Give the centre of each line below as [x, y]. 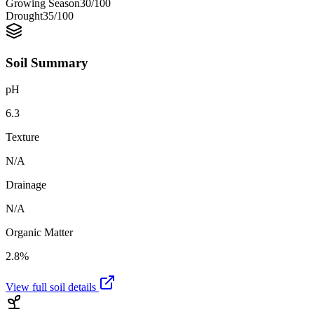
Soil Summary [47, 62]
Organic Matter [39, 233]
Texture [22, 137]
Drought [24, 15]
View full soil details [52, 287]
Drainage [26, 185]
